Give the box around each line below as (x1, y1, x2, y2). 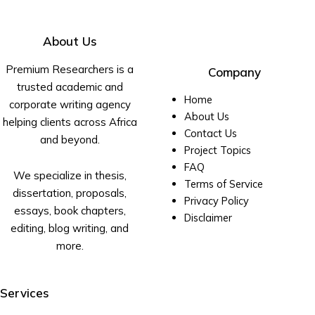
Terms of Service (184, 177, 263, 191)
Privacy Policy (184, 194, 249, 208)
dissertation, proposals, (13, 186, 127, 200)
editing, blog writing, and (11, 221, 129, 236)
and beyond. (39, 132, 100, 146)
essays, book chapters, (13, 204, 126, 218)
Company (207, 65, 261, 80)
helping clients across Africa (2, 115, 137, 129)
